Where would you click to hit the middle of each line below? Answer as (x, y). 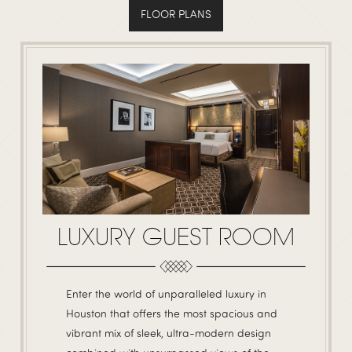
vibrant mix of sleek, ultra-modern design (169, 332)
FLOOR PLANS (176, 14)
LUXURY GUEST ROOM (176, 237)
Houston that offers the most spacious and (172, 313)
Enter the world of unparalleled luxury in (166, 293)
